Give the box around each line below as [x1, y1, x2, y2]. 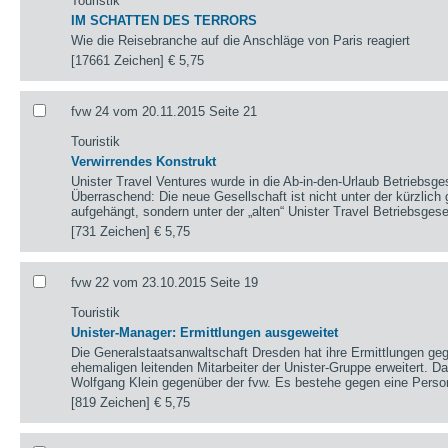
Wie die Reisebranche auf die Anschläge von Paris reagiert [71, 32, 411, 48]
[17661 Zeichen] [71, 52, 169, 68]
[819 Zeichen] [71, 394, 155, 410]
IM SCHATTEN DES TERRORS [71, 12, 258, 28]
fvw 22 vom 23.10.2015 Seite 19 [71, 274, 259, 290]
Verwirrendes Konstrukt [71, 153, 217, 169]
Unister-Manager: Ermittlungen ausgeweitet [71, 324, 339, 340]
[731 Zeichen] [71, 223, 155, 239]
